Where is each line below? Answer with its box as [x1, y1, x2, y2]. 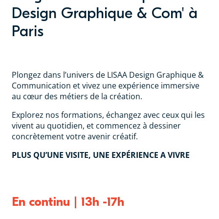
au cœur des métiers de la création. [12, 90, 144, 102]
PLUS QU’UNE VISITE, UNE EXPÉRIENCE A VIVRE [12, 149, 192, 160]
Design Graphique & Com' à [12, 4, 197, 22]
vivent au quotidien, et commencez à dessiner [12, 120, 181, 131]
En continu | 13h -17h [12, 194, 124, 209]
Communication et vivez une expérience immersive [12, 80, 199, 91]
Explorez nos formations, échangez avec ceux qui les [12, 109, 205, 120]
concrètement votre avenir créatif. [12, 131, 140, 142]
